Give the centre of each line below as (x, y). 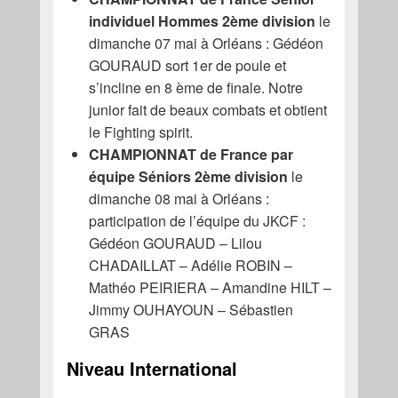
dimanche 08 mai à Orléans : (179, 198)
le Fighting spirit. (140, 131)
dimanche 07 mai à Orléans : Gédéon (206, 43)
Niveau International (151, 368)
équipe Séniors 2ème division (188, 176)
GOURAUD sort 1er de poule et (187, 65)
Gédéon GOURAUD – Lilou (175, 243)
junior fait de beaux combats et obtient (207, 109)
